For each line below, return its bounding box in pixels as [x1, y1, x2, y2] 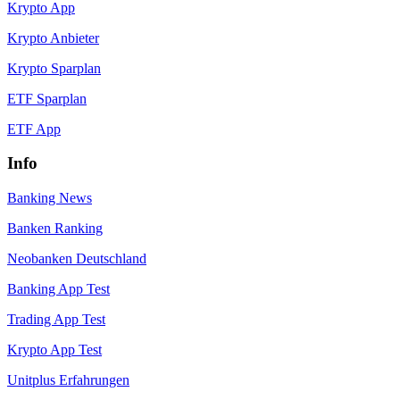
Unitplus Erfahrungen [7, 372, 129, 388]
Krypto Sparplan [7, 60, 101, 76]
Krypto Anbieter [7, 29, 99, 46]
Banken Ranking [7, 221, 103, 237]
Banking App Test [7, 281, 110, 297]
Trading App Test [7, 312, 105, 328]
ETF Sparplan [7, 90, 87, 106]
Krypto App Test [7, 342, 102, 358]
